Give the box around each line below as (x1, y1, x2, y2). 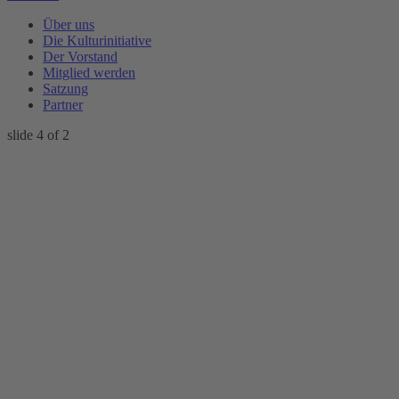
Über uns (43, 17, 94, 32)
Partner (43, 97, 83, 112)
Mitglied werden (43, 65, 135, 80)
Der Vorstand (43, 49, 118, 64)
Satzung (43, 81, 88, 96)
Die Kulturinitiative (43, 33, 151, 48)
